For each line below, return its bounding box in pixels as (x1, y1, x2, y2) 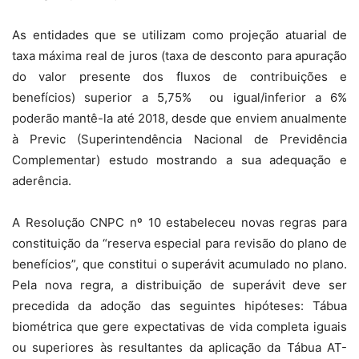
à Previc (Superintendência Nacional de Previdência (12, 131, 347, 147)
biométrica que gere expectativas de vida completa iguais (12, 319, 347, 335)
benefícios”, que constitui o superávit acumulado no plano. (12, 256, 347, 272)
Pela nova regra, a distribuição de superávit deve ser (12, 277, 347, 293)
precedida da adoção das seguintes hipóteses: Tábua (12, 298, 347, 314)
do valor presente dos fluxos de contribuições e (12, 69, 347, 85)
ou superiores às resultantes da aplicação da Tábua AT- (12, 340, 347, 356)
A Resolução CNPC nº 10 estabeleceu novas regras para (12, 215, 347, 231)
